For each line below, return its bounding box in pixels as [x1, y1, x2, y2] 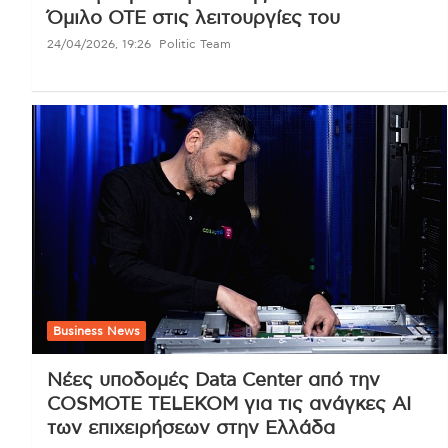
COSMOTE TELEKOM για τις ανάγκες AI [47, 395, 411, 415]
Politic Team [159, 38, 231, 51]
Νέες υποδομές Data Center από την [47, 371, 380, 391]
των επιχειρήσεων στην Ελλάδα [47, 419, 335, 439]
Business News [53, 325, 140, 338]
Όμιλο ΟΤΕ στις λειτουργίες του [47, 9, 340, 29]
